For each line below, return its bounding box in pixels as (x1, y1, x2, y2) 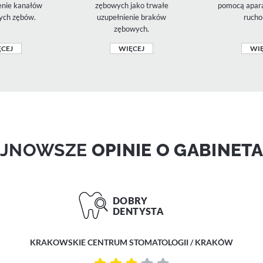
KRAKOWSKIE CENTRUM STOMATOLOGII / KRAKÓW (30, 237, 233, 247)
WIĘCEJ (119, 43, 144, 53)
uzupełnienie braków (97, 12, 166, 22)
